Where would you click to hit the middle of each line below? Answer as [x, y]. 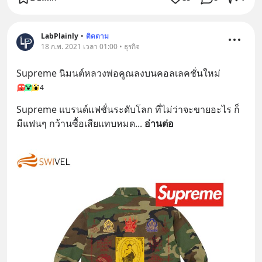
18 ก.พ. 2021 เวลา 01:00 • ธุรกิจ [90, 46]
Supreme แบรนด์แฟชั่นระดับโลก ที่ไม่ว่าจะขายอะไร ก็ [128, 109]
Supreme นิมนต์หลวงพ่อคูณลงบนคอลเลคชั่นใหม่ [118, 73]
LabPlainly [60, 36]
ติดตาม [97, 36]
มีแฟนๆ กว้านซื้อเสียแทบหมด [76, 123]
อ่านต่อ [159, 123]
